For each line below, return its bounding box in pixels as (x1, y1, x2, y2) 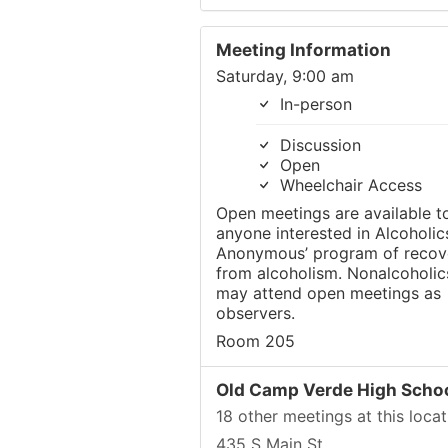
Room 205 (215, 331, 295, 351)
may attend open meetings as (215, 283, 441, 303)
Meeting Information (215, 39, 391, 60)
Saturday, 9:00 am (215, 66, 354, 86)
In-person (274, 94, 352, 114)
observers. (215, 303, 295, 323)
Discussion (274, 135, 361, 155)
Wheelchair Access (274, 175, 422, 195)
